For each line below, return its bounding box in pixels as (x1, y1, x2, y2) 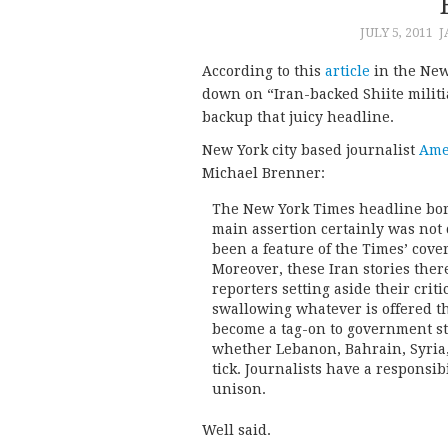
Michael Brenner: (202, 165, 325, 182)
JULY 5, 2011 (360, 24, 433, 40)
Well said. (202, 422, 271, 439)
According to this (202, 63, 325, 80)
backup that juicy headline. (202, 109, 394, 126)
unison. (212, 381, 266, 398)
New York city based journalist (202, 142, 419, 159)
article (325, 63, 370, 80)
